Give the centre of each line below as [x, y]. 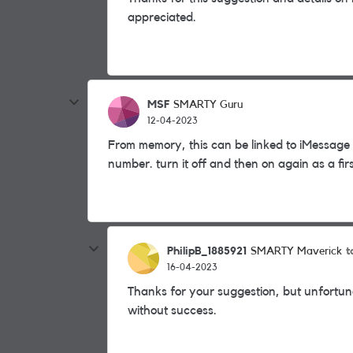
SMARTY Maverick [296, 251]
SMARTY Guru [208, 105]
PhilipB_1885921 [207, 251]
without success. [174, 310]
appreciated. [163, 17]
